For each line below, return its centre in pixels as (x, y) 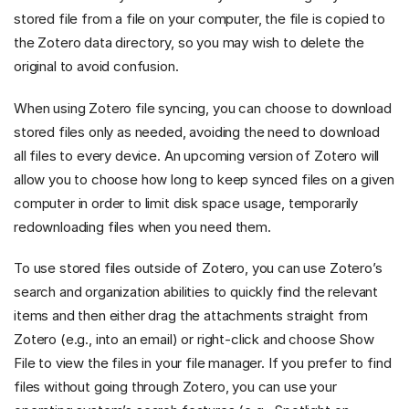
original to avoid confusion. (96, 67)
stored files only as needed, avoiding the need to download (197, 131)
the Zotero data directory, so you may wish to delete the (189, 43)
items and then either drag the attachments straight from (191, 316)
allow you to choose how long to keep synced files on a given (204, 179)
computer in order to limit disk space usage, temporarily (186, 203)
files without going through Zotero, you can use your (175, 387)
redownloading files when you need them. (142, 226)
